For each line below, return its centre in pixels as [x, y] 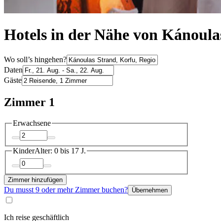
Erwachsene [32, 123]
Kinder [24, 151]
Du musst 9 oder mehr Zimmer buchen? [66, 189]
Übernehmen [150, 190]
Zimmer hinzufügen [35, 180]
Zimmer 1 [29, 102]
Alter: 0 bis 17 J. [60, 151]
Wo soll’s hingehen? [35, 59]
